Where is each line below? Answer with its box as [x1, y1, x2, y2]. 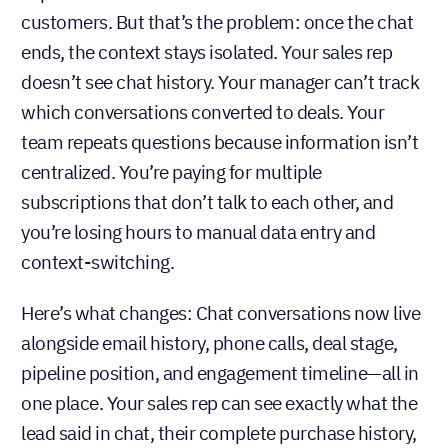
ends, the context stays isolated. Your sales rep [21, 39, 392, 64]
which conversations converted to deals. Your [21, 99, 384, 124]
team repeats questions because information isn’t [21, 129, 418, 154]
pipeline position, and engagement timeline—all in [21, 360, 419, 385]
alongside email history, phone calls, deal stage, [21, 330, 398, 355]
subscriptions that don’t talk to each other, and [21, 189, 393, 214]
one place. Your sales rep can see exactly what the [21, 390, 417, 415]
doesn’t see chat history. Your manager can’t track [21, 69, 419, 94]
